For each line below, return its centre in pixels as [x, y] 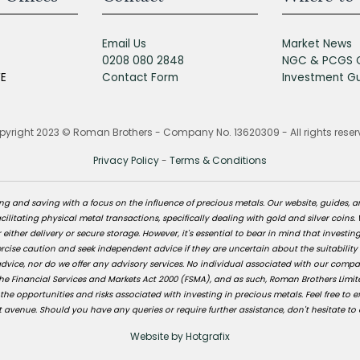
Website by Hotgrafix [180, 337]
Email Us [124, 44]
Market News [317, 44]
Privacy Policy [126, 160]
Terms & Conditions [218, 160]
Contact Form [140, 78]
